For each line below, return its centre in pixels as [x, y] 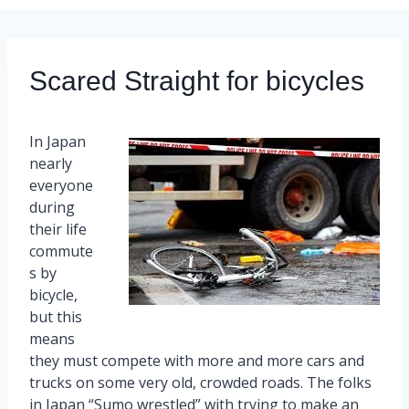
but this [56, 316]
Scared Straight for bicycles [197, 80]
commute [61, 251]
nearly [51, 163]
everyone [61, 185]
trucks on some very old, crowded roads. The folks [200, 382]
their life [58, 229]
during [52, 207]
